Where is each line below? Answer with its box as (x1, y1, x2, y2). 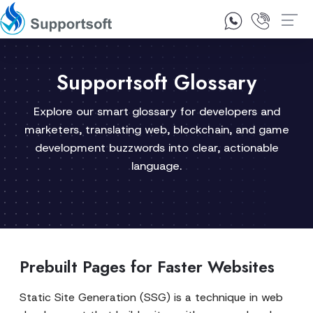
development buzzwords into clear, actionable (34, 140, 279, 155)
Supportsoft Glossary (57, 68, 256, 97)
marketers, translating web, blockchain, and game (24, 122, 289, 137)
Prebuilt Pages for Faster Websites (20, 255, 275, 279)
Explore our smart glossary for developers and (33, 104, 280, 119)
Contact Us (152, 16, 210, 30)
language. (131, 159, 182, 173)
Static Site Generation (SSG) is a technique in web (20, 290, 283, 305)
